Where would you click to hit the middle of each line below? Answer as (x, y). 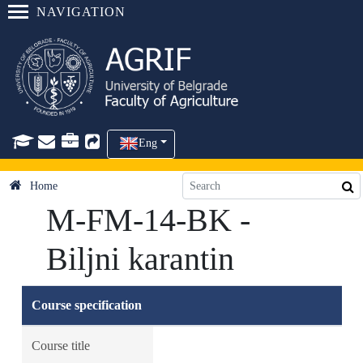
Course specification (86, 305)
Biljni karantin (140, 259)
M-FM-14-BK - (148, 220)
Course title (60, 346)
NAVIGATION (81, 12)
